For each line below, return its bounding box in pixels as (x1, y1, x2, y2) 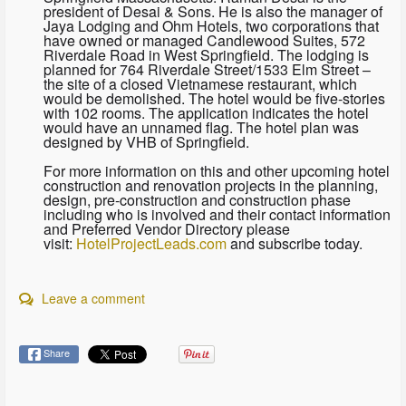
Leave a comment (38, 288, 146, 307)
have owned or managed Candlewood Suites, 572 (43, 29, 365, 51)
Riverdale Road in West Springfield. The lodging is (43, 43, 369, 65)
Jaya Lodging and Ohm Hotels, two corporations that (43, 14, 379, 36)
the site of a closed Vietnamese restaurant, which (43, 72, 357, 94)
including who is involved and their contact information (43, 203, 391, 225)
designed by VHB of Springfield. (43, 130, 249, 152)
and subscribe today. (226, 232, 362, 254)
